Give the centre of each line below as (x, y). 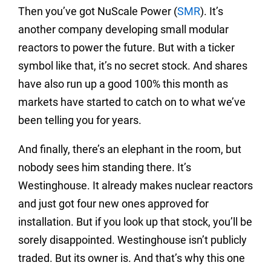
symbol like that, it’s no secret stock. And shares (133, 66)
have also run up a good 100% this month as (123, 84)
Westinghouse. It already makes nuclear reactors (135, 186)
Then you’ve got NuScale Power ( (98, 11)
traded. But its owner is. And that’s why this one (132, 258)
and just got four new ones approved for (113, 204)
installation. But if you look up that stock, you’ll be (135, 222)
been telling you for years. (80, 120)
